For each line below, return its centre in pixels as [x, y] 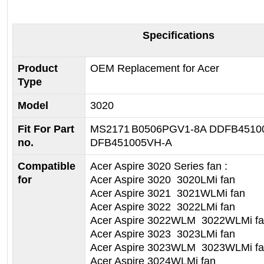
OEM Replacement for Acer [155, 68]
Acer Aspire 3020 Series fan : [159, 166]
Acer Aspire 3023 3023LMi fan [163, 234]
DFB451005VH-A [131, 142]
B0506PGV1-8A [170, 129]
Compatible [47, 166]
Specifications [179, 35]
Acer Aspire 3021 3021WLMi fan [168, 193]
